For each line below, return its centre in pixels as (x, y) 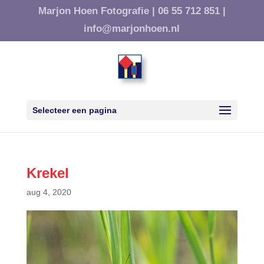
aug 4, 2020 (49, 192)
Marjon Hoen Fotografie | (96, 11)
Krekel (47, 173)
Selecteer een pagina (74, 110)
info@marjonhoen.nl (132, 28)
